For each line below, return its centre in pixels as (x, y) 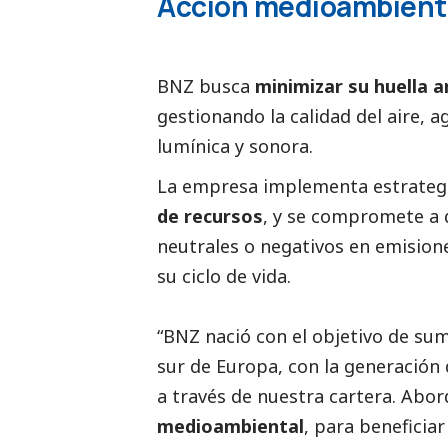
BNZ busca (206, 85)
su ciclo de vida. (224, 275)
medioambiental (230, 425)
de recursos (210, 215)
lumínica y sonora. (235, 145)
